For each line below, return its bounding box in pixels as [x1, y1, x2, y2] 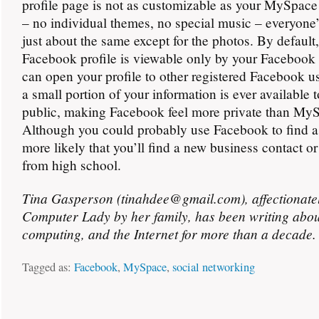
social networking [172, 258, 255, 275]
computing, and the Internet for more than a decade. [22, 224, 316, 243]
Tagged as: [22, 258, 74, 275]
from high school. [22, 155, 121, 174]
